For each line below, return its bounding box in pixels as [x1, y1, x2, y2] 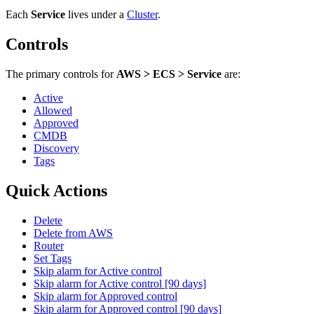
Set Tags [34, 252, 71, 264]
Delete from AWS [34, 226, 113, 239]
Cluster [127, 8, 158, 21]
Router [34, 239, 64, 252]
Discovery [34, 142, 79, 155]
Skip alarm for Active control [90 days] [34, 277, 206, 289]
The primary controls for [6, 68, 114, 81]
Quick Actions [6, 182, 107, 200]
